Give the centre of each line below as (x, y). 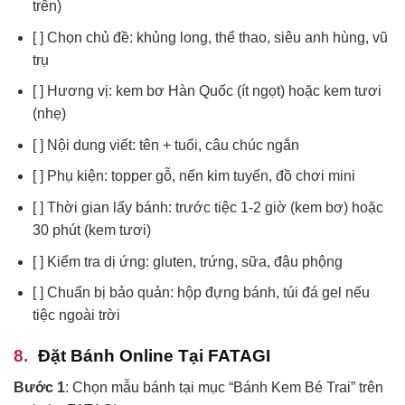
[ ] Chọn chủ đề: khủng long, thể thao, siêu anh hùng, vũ (210, 37)
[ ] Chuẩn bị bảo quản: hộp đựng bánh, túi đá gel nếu (201, 293)
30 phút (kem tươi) (91, 231)
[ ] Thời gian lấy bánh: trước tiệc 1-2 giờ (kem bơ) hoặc (207, 208)
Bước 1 (39, 387)
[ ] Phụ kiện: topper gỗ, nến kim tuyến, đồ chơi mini (193, 176)
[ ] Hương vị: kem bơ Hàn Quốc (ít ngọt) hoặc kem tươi (207, 91)
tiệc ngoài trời (76, 316)
